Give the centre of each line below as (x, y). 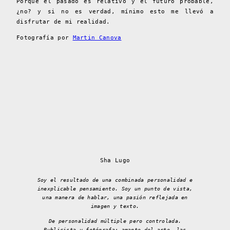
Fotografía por (45, 38)
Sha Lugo (115, 161)
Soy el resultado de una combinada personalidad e (115, 180)
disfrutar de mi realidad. (63, 22)
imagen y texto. (115, 206)
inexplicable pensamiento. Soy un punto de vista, (115, 189)
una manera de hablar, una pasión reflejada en (115, 198)
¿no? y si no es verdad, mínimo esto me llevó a (115, 12)
